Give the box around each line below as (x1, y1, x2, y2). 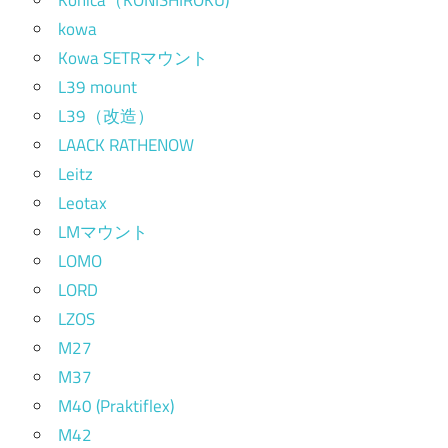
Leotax (58, 189, 107, 216)
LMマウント (58, 218, 148, 245)
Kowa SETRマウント (58, 44, 208, 71)
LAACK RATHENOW (58, 131, 194, 158)
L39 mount (58, 73, 137, 100)
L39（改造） (58, 102, 154, 129)
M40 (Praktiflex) (58, 392, 174, 419)
